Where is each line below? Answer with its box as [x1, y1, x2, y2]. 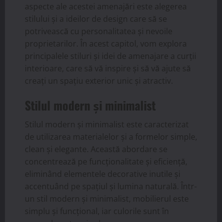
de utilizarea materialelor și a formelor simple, [25, 131, 197, 143]
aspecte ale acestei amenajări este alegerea [25, 1, 187, 12]
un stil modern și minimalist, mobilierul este [25, 193, 189, 205]
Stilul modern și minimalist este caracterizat [25, 119, 189, 130]
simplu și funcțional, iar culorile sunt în [25, 206, 169, 217]
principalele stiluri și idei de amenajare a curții [25, 51, 196, 62]
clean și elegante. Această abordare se [25, 144, 167, 155]
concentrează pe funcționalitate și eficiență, [25, 156, 187, 167]
